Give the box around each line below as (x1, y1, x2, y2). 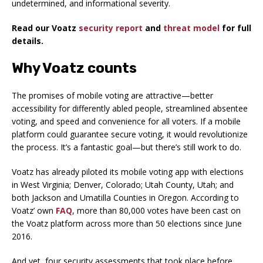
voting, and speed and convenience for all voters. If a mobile (12, 115, 241, 127)
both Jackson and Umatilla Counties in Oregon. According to (12, 191, 239, 203)
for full (220, 22, 251, 33)
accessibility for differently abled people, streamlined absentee (12, 102, 248, 114)
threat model (163, 22, 220, 33)
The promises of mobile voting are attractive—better (12, 89, 213, 101)
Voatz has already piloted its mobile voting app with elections (12, 166, 244, 177)
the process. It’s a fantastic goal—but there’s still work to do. (12, 141, 241, 153)
